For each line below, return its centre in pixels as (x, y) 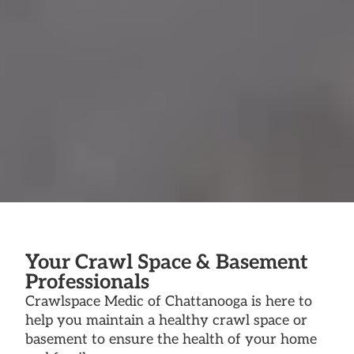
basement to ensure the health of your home (171, 339)
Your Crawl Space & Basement (167, 262)
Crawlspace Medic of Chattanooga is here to (169, 301)
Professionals (87, 282)
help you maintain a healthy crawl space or (166, 320)
